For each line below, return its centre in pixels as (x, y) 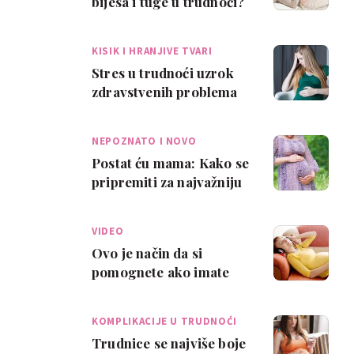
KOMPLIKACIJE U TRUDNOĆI (164, 321)
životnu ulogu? (139, 201)
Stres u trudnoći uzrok (163, 73)
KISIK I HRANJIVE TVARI (152, 51)
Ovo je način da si (147, 253)
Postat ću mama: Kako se (170, 163)
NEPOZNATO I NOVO (144, 141)
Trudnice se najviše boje (169, 343)
